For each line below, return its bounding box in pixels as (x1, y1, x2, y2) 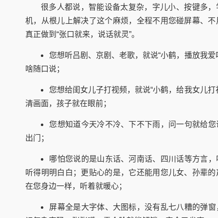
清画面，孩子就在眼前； (25, 99, 111, 108)
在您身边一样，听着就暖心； (25, 182, 127, 190)
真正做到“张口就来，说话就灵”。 (25, 30, 139, 38)
